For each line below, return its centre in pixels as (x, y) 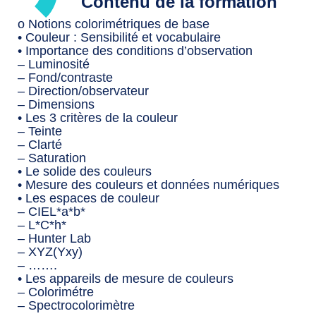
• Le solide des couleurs (85, 172)
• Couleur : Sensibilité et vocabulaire (119, 38)
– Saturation (52, 158)
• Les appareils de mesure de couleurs (126, 279)
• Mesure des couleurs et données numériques (148, 185)
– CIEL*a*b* (51, 212)
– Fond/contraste (65, 78)
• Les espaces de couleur (89, 199)
